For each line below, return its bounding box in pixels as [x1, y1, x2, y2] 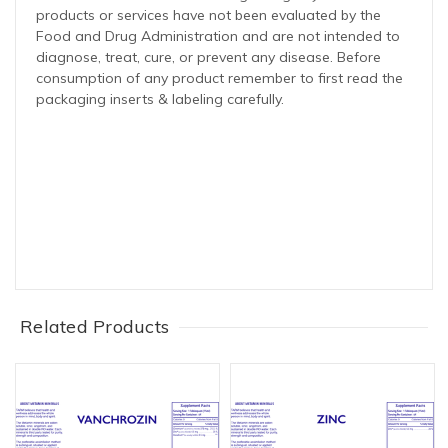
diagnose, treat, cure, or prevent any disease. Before [36, 48, 381, 67]
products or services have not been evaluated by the [36, 6, 381, 25]
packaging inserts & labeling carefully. [36, 90, 284, 109]
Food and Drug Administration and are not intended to [36, 27, 400, 46]
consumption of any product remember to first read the [36, 69, 403, 88]
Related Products [20, 315, 170, 339]
